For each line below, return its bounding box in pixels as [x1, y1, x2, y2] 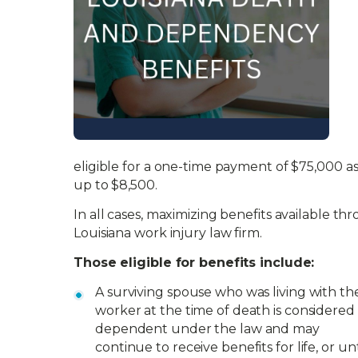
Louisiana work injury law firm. [74, 225, 262, 241]
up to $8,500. [74, 177, 157, 193]
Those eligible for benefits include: [74, 255, 315, 270]
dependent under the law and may [95, 321, 320, 336]
